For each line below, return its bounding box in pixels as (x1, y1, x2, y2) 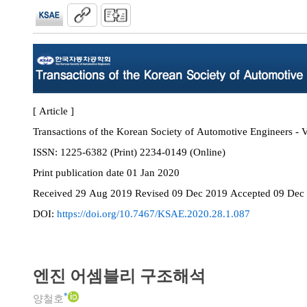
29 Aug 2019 (75, 188, 135, 199)
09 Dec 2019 (172, 188, 230, 199)
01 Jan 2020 (127, 167, 180, 178)
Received (33, 188, 75, 199)
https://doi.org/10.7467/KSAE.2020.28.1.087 (57, 208, 250, 219)
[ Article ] (33, 106, 74, 116)
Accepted (230, 188, 273, 199)
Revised (135, 188, 172, 199)
